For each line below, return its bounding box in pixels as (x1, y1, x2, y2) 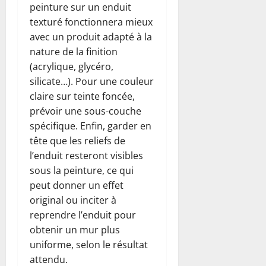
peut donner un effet (30, 178, 123, 192)
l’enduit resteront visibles (30, 148, 143, 162)
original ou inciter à (30, 193, 116, 207)
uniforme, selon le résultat (30, 237, 148, 251)
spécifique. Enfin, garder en (30, 119, 151, 132)
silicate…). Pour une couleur (30, 74, 154, 88)
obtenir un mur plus (30, 223, 120, 236)
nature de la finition (30, 45, 118, 58)
